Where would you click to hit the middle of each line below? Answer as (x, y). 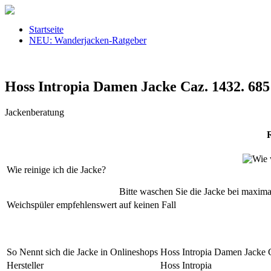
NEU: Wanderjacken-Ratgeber (88, 40)
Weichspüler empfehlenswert (62, 204)
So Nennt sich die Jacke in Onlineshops (82, 252)
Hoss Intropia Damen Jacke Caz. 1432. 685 (137, 86)
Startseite (46, 29)
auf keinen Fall (148, 204)
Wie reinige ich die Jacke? (56, 169)
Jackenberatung (34, 112)
